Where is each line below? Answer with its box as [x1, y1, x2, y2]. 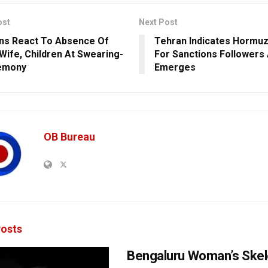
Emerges [154, 62, 196, 74]
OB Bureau [44, 130, 95, 144]
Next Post [138, 17, 178, 28]
